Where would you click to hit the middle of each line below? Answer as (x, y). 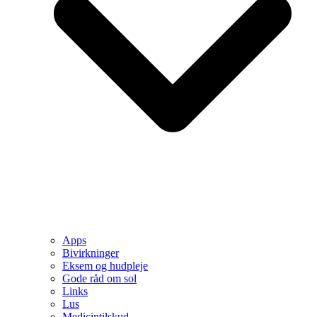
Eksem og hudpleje (105, 265)
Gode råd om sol (99, 278)
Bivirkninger (91, 253)
